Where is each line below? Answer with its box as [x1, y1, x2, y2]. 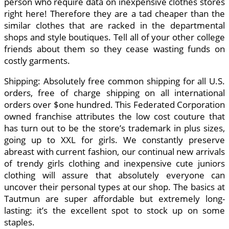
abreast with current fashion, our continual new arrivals [4, 146, 225, 158]
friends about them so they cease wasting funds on [4, 43, 225, 55]
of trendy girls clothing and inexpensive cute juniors [4, 157, 225, 170]
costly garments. [4, 55, 70, 67]
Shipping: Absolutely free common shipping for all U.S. [4, 75, 225, 87]
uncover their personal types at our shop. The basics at [4, 181, 225, 193]
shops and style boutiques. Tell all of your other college [4, 31, 225, 43]
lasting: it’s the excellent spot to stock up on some [4, 204, 225, 217]
